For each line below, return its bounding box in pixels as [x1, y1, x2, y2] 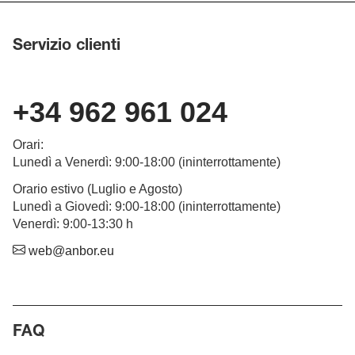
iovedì [74, 200, 109, 213]
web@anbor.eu [25, 244, 114, 258]
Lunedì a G [13, 200, 74, 213]
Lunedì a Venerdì [13, 155, 109, 169]
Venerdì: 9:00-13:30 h [13, 217, 133, 231]
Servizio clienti [13, 39, 120, 55]
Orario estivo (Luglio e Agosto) [13, 182, 182, 196]
